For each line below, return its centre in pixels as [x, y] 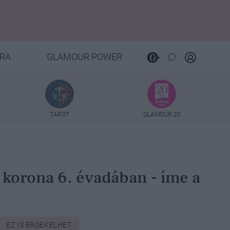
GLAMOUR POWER [84, 57]
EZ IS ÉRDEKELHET [39, 225]
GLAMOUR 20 [162, 114]
